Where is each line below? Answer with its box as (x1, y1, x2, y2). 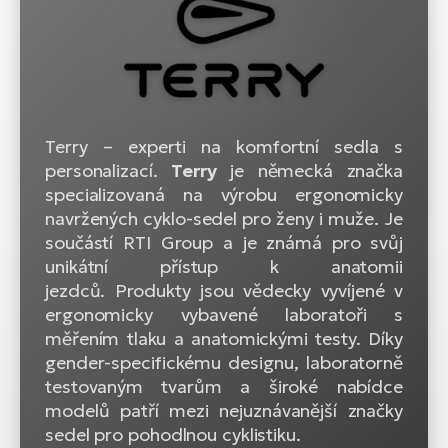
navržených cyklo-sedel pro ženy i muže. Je (45, 207, 403, 230)
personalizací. (45, 159, 172, 182)
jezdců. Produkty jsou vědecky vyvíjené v (45, 279, 403, 302)
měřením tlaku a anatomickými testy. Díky (45, 327, 403, 350)
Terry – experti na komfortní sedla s (45, 135, 403, 158)
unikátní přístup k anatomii (45, 255, 403, 278)
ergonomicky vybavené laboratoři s (45, 303, 403, 326)
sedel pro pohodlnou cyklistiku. (45, 423, 301, 446)
